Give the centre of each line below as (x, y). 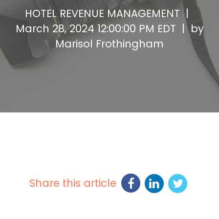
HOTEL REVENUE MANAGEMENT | (109, 13)
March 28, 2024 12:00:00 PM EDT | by (109, 29)
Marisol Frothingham (109, 44)
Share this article (73, 183)
